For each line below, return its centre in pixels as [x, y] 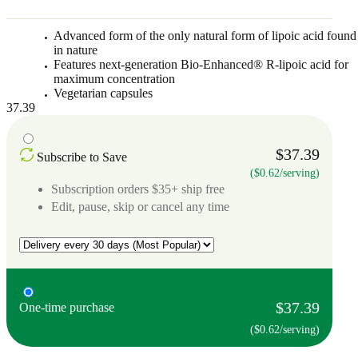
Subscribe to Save [82, 157]
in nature [76, 50]
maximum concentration [115, 78]
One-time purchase [67, 307]
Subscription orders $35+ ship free [138, 189]
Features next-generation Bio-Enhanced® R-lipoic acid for [201, 64]
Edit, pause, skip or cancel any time [140, 206]
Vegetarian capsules [103, 93]
